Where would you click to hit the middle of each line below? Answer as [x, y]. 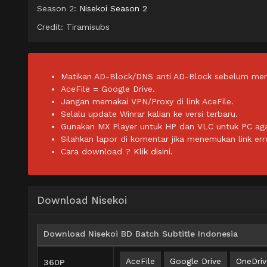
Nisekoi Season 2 [113, 9]
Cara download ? [97, 152]
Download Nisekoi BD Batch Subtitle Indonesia [141, 234]
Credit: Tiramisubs [73, 27]
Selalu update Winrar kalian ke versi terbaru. [149, 114]
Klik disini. [153, 152]
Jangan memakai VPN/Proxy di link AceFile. [147, 102]
